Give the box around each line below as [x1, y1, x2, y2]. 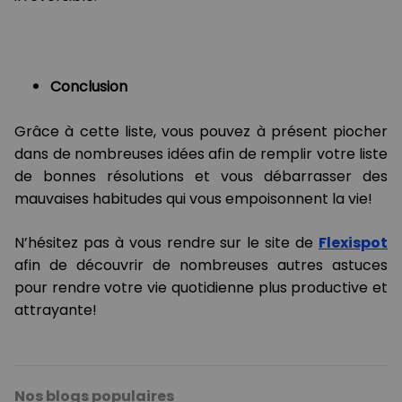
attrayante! [14, 300, 97, 321]
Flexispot [319, 232, 388, 254]
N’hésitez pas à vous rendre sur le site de [14, 232, 319, 254]
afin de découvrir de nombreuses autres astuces [14, 255, 388, 276]
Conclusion [50, 76, 127, 98]
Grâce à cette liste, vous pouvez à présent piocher [14, 121, 388, 143]
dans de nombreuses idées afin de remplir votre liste [14, 144, 388, 165]
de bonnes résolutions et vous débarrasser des [14, 166, 388, 188]
